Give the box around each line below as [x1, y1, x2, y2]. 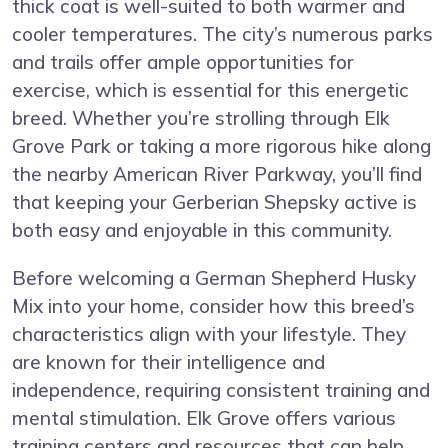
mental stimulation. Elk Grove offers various [12, 405, 396, 430]
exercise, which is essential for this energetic [12, 77, 409, 102]
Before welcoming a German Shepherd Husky [12, 265, 416, 290]
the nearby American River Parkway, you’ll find [12, 161, 422, 186]
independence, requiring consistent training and [12, 377, 430, 402]
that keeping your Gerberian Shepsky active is [12, 189, 417, 214]
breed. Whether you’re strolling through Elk [12, 105, 390, 130]
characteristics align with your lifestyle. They [12, 321, 406, 346]
